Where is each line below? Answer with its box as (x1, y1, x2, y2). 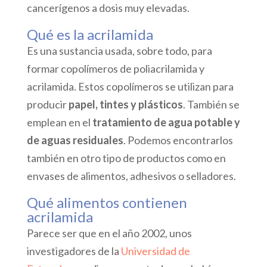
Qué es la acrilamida (26, 26, 153, 43)
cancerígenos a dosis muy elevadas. (26, 1, 190, 14)
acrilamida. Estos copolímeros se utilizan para (26, 80, 234, 93)
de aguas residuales (26, 133, 123, 147)
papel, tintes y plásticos (68, 98, 183, 111)
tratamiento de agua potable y (92, 116, 240, 129)
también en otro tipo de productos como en (26, 151, 226, 164)
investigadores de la (26, 244, 119, 257)
